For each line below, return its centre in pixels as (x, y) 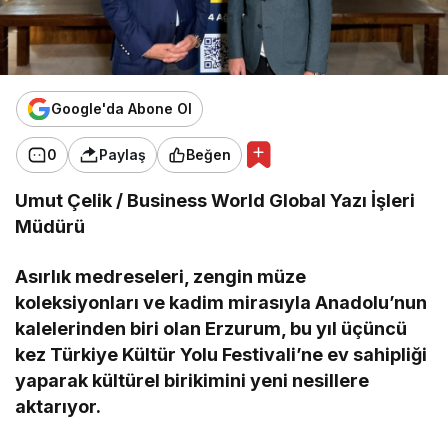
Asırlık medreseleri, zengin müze (161, 276)
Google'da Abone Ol (121, 109)
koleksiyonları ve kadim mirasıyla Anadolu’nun (221, 302)
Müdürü (50, 226)
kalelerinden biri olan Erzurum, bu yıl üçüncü (211, 328)
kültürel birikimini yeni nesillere (229, 380)
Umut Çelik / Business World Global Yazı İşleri (215, 200)
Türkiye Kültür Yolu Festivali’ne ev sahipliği (239, 354)
